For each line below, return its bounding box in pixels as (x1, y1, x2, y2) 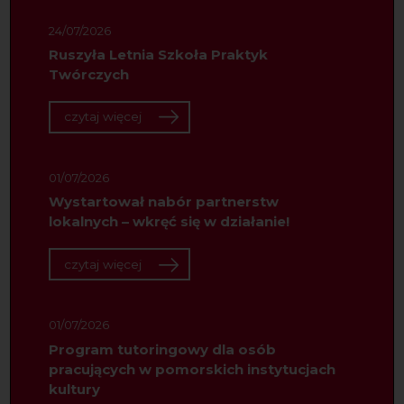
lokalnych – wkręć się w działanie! (48, 213, 289, 231)
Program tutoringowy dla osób (48, 340, 276, 358)
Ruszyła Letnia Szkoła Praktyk (48, 46, 268, 64)
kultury (48, 380, 100, 398)
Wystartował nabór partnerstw (48, 193, 279, 211)
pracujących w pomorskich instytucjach (48, 360, 335, 378)
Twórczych (48, 66, 129, 84)
